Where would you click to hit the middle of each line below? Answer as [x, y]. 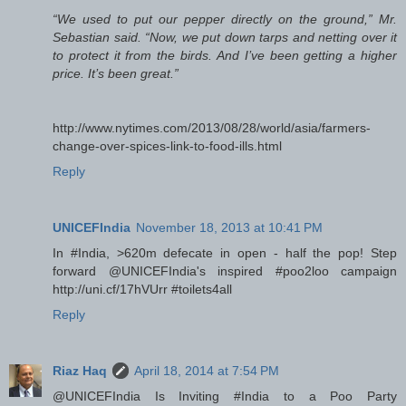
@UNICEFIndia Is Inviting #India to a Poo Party [225, 396]
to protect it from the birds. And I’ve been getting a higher [225, 55]
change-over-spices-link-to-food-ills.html [167, 145]
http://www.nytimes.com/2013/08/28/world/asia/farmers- [212, 127]
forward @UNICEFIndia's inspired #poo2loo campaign [225, 271]
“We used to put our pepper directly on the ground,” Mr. [225, 19]
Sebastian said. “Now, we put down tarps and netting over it [225, 37]
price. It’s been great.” [116, 73]
